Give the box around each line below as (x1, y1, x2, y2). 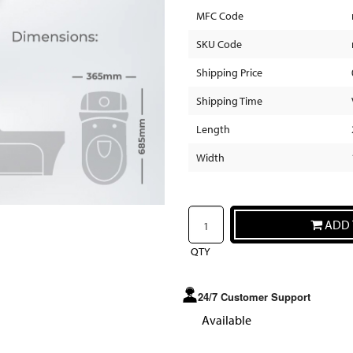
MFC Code (196, 9, 243, 24)
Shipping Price (196, 65, 262, 80)
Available (202, 311, 251, 328)
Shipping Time (196, 94, 262, 109)
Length (196, 122, 230, 137)
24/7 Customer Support (198, 288, 310, 304)
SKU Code (196, 37, 242, 52)
